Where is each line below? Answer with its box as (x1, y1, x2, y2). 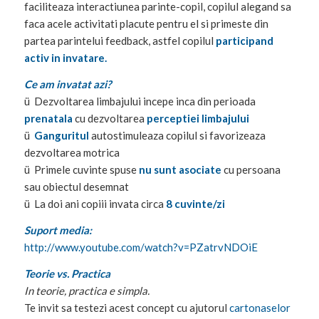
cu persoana (221, 163, 281, 177)
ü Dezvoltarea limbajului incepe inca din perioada (23, 95, 256, 108)
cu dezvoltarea (74, 112, 147, 125)
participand (215, 34, 273, 48)
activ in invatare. (23, 51, 107, 65)
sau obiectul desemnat (23, 180, 129, 194)
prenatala (23, 112, 75, 125)
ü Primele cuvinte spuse (23, 163, 139, 177)
